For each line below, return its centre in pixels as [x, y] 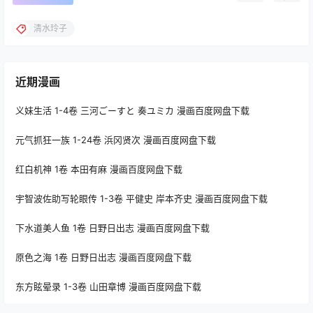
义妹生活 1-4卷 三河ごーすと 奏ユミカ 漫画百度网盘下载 [132, 110]
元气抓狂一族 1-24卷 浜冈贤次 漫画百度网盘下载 [116, 139]
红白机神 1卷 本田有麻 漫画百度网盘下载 [99, 169]
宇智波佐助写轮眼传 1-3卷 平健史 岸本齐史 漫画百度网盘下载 [141, 198]
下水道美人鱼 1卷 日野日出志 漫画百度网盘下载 [112, 227]
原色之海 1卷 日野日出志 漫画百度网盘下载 [103, 257]
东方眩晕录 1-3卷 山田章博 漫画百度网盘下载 [108, 286]
